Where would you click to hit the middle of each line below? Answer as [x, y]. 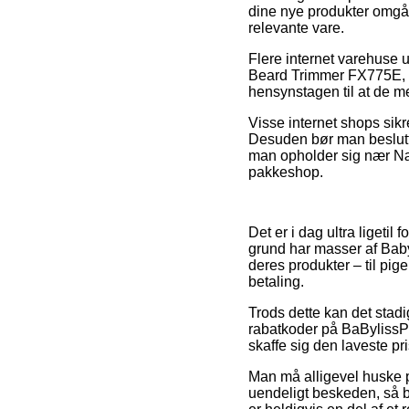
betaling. [276, 281]
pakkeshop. [286, 172]
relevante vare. [296, 27]
